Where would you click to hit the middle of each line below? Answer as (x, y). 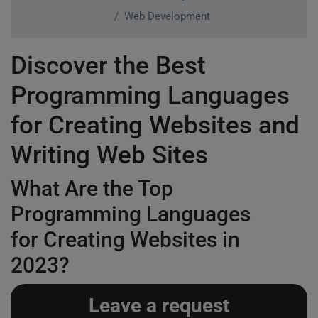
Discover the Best (108, 66)
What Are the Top (92, 188)
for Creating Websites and (155, 125)
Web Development (167, 16)
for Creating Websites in (125, 240)
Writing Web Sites (109, 155)
